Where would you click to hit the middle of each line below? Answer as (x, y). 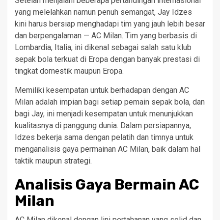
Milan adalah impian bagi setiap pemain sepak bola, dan (110, 102)
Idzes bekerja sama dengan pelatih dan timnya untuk (104, 137)
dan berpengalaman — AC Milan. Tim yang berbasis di (106, 36)
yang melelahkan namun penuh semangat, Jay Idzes (103, 12)
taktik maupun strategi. (53, 161)
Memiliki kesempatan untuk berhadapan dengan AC (102, 90)
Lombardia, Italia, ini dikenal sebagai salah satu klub (103, 47)
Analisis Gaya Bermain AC (107, 185)
